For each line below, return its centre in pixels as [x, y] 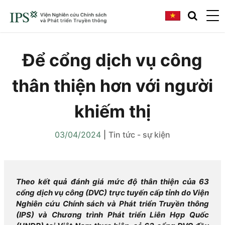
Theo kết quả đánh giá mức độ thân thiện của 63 [113, 182]
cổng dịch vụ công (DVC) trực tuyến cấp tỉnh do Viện [113, 193]
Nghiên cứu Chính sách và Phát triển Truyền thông [113, 204]
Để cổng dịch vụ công [113, 60]
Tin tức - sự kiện [139, 135]
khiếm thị [113, 111]
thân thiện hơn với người [113, 86]
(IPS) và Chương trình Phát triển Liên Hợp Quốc [113, 215]
